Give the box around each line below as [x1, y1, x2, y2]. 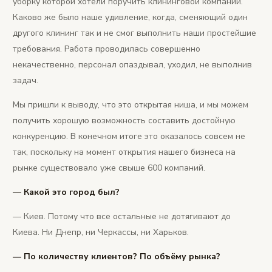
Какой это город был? [24, 186, 120, 198]
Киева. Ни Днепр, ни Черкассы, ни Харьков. [13, 226, 189, 238]
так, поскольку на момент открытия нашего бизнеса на [13, 146, 236, 158]
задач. [13, 74, 38, 86]
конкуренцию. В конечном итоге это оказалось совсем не [13, 130, 245, 142]
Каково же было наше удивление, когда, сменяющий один [13, 11, 248, 23]
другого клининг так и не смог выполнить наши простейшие [13, 27, 256, 39]
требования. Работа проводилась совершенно [13, 42, 200, 55]
